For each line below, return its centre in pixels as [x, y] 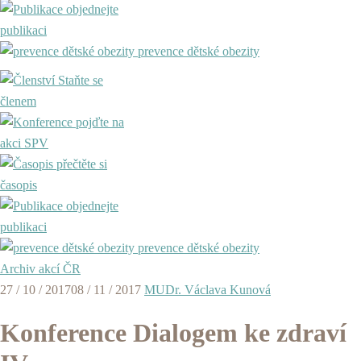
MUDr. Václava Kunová [207, 290]
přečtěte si [80, 164]
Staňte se [79, 80]
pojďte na [98, 122]
